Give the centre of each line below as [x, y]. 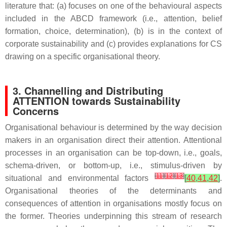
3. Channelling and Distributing [88, 90]
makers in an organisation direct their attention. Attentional [113, 140]
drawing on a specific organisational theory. [83, 56]
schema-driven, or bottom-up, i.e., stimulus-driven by [113, 165]
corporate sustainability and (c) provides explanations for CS [113, 44]
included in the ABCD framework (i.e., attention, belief [113, 18]
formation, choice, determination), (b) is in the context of [113, 31]
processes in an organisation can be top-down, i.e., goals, [113, 153]
